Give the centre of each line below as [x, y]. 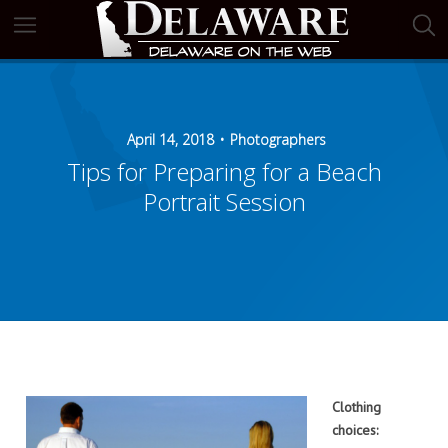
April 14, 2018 [170, 139]
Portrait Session [224, 201]
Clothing [356, 406]
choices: [355, 429]
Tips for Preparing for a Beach [224, 171]
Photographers [278, 139]
